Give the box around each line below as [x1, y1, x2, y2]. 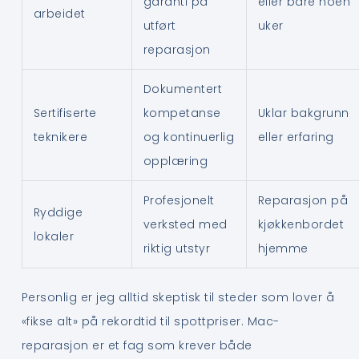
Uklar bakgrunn [257, 104, 349, 121]
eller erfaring [257, 128, 334, 145]
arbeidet [33, 5, 86, 22]
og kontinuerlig [143, 128, 235, 145]
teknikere [33, 128, 88, 145]
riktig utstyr [143, 240, 211, 256]
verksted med [143, 216, 228, 232]
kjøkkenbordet [257, 216, 345, 232]
